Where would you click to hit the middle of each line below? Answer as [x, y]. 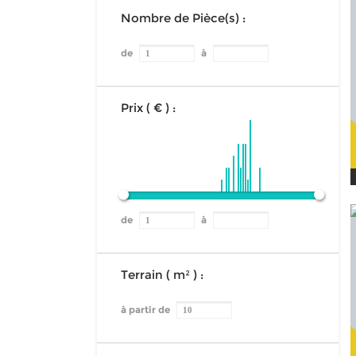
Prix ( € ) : [148, 108]
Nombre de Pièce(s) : [183, 18]
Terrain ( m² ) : [162, 275]
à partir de [147, 310]
